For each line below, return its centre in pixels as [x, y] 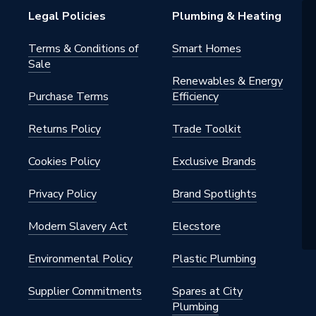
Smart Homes [207, 49]
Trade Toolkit [207, 129]
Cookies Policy [64, 162]
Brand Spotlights [214, 194]
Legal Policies [67, 16]
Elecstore [196, 226]
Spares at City [207, 291]
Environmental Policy [80, 259]
